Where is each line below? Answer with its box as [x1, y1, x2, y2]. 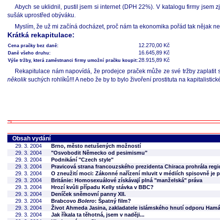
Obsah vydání [12, 135, 51, 142]
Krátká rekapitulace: [7, 31, 75, 39]
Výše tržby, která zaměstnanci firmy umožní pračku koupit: [8, 58, 138, 63]
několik [7, 76, 27, 83]
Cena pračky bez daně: [8, 43, 58, 48]
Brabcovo [51, 198, 78, 204]
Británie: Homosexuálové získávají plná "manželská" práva [51, 177, 202, 183]
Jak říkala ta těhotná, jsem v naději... [51, 212, 144, 218]
